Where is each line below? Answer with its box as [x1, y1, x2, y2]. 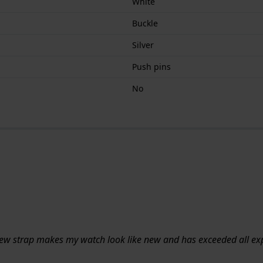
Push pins [132, 60, 171, 72]
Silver [132, 39, 154, 50]
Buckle [132, 17, 158, 29]
